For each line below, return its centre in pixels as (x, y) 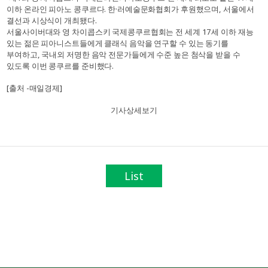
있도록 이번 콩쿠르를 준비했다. (60, 66)
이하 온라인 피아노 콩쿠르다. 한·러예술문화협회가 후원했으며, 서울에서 (130, 9)
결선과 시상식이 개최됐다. (52, 20)
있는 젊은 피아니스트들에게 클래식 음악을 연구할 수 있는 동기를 (118, 43)
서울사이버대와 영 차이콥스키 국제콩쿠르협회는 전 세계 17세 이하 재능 (130, 31)
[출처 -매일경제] (35, 88)
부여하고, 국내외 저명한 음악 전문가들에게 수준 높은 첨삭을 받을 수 (124, 54)
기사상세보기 (134, 110)
